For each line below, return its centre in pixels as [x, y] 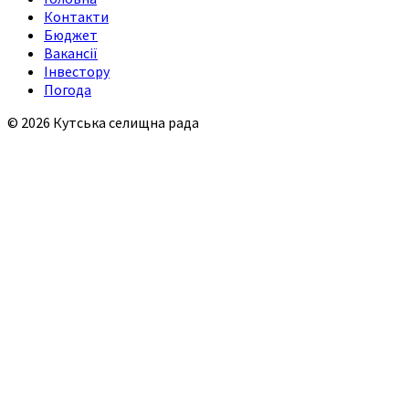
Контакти [76, 16]
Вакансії [71, 52]
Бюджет [71, 34]
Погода [68, 89]
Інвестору [77, 71]
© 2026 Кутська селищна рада [103, 122]
